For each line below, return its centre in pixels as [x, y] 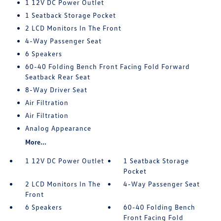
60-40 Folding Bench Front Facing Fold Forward [107, 67]
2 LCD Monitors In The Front [73, 28]
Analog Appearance [58, 128]
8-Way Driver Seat [56, 90]
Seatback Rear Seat [57, 77]
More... [36, 142]
